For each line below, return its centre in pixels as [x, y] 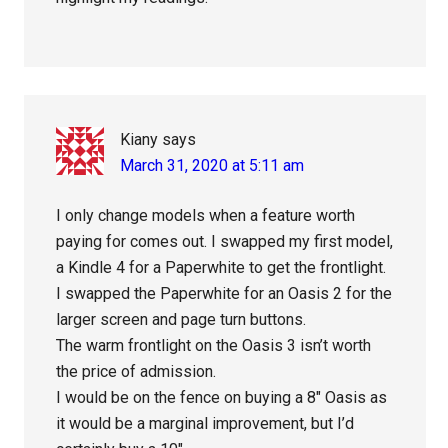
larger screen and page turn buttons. [181, 320]
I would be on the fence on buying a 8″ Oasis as [222, 398]
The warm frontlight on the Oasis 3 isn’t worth [214, 346]
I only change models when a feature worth [206, 216]
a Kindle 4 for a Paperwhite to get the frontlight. [221, 268]
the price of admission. [136, 372]
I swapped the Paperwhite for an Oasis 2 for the [224, 294]
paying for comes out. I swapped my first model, [225, 242]
